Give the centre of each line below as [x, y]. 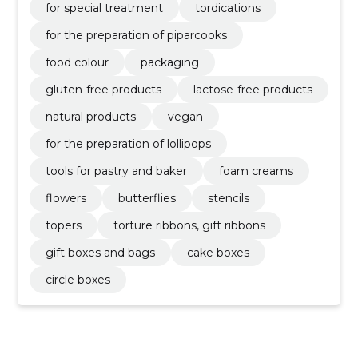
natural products [90, 116]
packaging [169, 62]
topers [63, 225]
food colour [77, 62]
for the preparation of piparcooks [136, 35]
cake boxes [218, 252]
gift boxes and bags [100, 252]
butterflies [147, 198]
